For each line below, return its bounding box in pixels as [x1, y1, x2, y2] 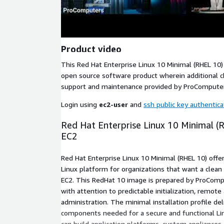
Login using [61, 100, 99, 108]
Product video [61, 43, 121, 54]
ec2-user [99, 100, 128, 108]
